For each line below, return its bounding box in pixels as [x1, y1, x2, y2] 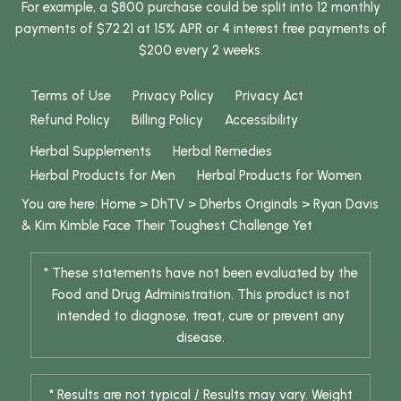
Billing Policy [132, 112, 203, 129]
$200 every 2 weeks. [138, 42, 263, 59]
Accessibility [225, 112, 298, 129]
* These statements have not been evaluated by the [43, 265, 358, 282]
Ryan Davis [313, 196, 379, 213]
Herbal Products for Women [197, 167, 362, 184]
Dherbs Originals [200, 196, 298, 213]
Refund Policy [30, 112, 110, 129]
